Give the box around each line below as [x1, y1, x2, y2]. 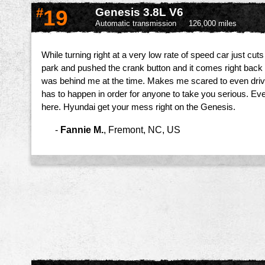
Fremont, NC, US [108, 124, 180, 135]
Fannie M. [60, 124, 104, 135]
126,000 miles [189, 18, 237, 28]
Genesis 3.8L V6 [95, 5, 183, 18]
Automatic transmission [95, 18, 176, 28]
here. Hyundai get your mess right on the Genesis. [41, 102, 235, 112]
